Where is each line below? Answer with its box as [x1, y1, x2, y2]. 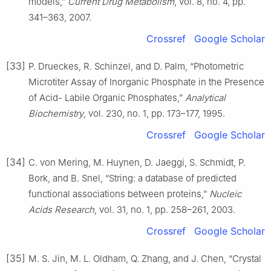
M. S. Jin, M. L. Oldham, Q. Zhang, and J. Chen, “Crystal [28, 252, 261, 264]
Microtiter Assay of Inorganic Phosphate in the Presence [28, 76, 264, 88]
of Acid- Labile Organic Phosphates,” [28, 91, 185, 103]
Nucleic [209, 188, 241, 200]
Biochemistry [28, 107, 83, 119]
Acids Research [28, 203, 94, 215]
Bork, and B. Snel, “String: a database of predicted [28, 172, 237, 184]
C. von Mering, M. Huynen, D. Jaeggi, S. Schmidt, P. [28, 156, 246, 168]
